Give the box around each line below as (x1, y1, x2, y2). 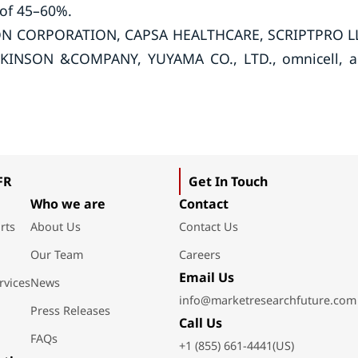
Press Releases (30, 303, 110, 318)
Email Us (178, 268, 234, 286)
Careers (178, 247, 221, 262)
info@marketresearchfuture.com (178, 292, 356, 308)
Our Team (30, 247, 83, 262)
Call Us (178, 314, 222, 332)
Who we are (30, 195, 105, 213)
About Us (30, 219, 81, 234)
